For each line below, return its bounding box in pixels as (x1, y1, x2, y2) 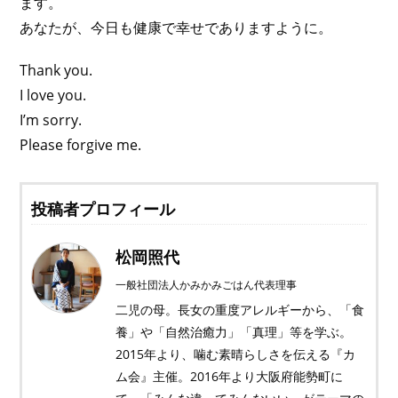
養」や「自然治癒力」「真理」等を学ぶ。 (115, 323, 353, 340)
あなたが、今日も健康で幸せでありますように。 (20, 18, 333, 37)
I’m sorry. (20, 110, 83, 130)
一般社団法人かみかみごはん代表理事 (115, 277, 298, 292)
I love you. (20, 85, 87, 105)
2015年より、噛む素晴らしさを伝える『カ (115, 346, 356, 362)
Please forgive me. (20, 135, 142, 155)
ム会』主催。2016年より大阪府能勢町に (115, 368, 344, 385)
